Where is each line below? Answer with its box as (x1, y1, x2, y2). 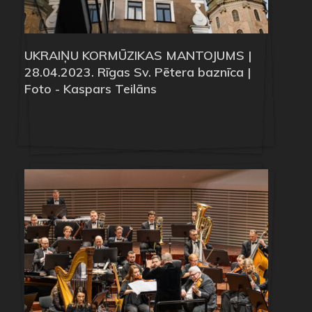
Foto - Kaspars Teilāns (24, 80, 157, 97)
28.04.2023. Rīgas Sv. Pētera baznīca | (24, 63, 251, 80)
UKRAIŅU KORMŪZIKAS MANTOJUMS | (24, 47, 251, 63)
